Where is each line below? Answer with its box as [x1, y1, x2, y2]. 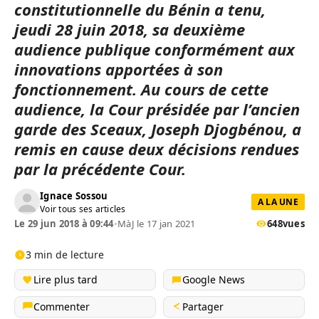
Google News [182, 273, 245, 286]
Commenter [33, 300, 90, 313]
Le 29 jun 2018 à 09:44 [14, 217, 114, 230]
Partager [182, 300, 224, 313]
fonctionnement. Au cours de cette [14, 78, 268, 100]
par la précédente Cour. [14, 158, 186, 179]
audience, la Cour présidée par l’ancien [14, 98, 300, 120]
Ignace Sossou [40, 189, 108, 202]
